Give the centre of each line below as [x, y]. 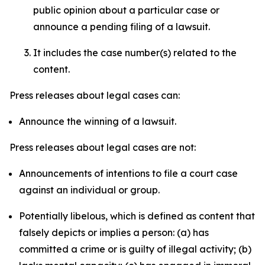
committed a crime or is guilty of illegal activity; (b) [135, 249]
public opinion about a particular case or [126, 10]
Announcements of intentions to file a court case [128, 173]
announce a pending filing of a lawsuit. [123, 27]
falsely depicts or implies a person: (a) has [114, 232]
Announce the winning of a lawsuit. [98, 121]
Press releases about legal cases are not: [103, 147]
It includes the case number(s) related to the [135, 53]
